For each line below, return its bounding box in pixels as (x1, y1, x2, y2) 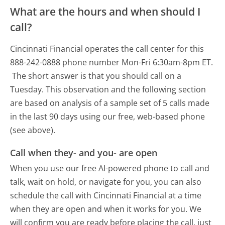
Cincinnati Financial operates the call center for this (10, 43, 204, 54)
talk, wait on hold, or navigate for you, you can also (10, 176, 202, 188)
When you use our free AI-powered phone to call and (10, 163, 210, 174)
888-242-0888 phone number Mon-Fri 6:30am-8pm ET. (10, 56, 213, 68)
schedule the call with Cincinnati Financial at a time (10, 190, 202, 201)
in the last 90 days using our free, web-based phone (10, 110, 205, 122)
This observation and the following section (46, 83, 206, 95)
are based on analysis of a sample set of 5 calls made (10, 97, 210, 108)
